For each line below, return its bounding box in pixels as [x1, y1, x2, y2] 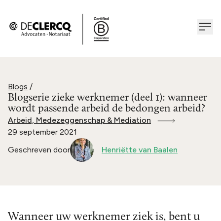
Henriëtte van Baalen [102, 145, 178, 154]
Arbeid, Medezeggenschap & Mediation [8, 115, 151, 125]
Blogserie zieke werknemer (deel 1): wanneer [8, 92, 207, 104]
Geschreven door [8, 145, 70, 154]
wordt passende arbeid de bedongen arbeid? [8, 103, 205, 114]
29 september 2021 [8, 127, 77, 137]
